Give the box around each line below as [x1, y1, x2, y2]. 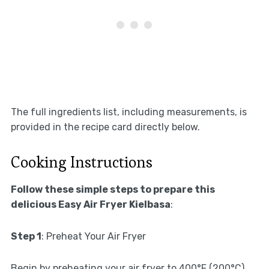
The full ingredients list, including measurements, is [10, 106, 247, 118]
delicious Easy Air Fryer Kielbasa [10, 198, 171, 210]
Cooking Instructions [10, 151, 153, 172]
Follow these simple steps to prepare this [10, 183, 215, 195]
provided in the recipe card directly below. [10, 121, 200, 133]
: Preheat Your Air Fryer [41, 230, 146, 242]
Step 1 [10, 230, 41, 242]
